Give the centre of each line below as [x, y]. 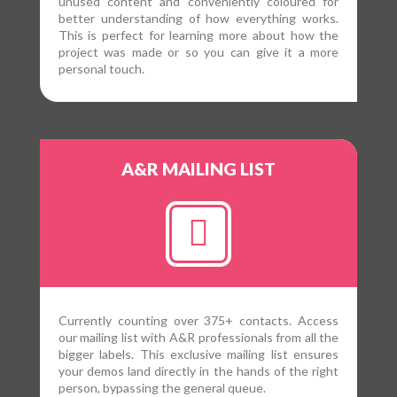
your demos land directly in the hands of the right [198, 371]
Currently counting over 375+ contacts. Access [198, 321]
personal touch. [101, 69]
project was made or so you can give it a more [198, 52]
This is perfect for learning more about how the [198, 35]
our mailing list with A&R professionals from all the [198, 338]
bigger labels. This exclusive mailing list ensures [198, 354]
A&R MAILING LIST [198, 169]
